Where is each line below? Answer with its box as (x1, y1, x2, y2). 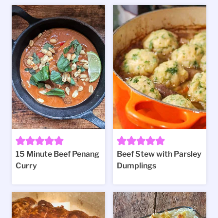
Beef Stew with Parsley (117, 149, 201, 159)
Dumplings (117, 161, 156, 171)
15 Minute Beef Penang (16, 149, 99, 159)
